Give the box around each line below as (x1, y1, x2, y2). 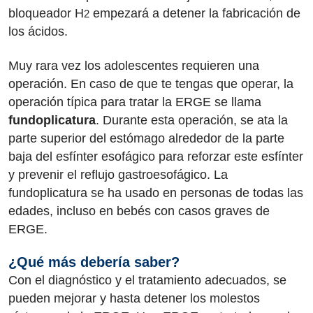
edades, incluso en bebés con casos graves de (8, 203, 270, 218)
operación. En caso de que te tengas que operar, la (8, 76, 293, 91)
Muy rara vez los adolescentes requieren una (8, 58, 259, 73)
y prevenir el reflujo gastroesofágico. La (8, 167, 228, 182)
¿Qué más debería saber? (8, 254, 184, 270)
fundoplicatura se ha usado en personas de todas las (8, 185, 303, 200)
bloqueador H (8, 6, 84, 20)
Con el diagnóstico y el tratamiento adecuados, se (8, 273, 286, 287)
